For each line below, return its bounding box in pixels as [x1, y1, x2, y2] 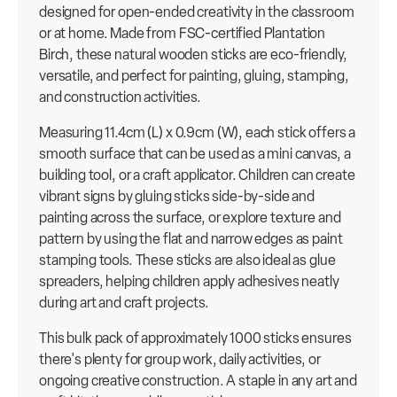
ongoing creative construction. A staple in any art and [39, 372, 357, 390]
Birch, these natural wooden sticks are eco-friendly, [39, 46, 348, 64]
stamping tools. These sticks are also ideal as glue [39, 252, 336, 269]
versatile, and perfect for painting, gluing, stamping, [39, 67, 349, 85]
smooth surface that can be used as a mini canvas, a [39, 145, 351, 163]
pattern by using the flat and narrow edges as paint [39, 230, 343, 248]
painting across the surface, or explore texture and [39, 209, 341, 227]
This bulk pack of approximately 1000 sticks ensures [39, 330, 352, 347]
